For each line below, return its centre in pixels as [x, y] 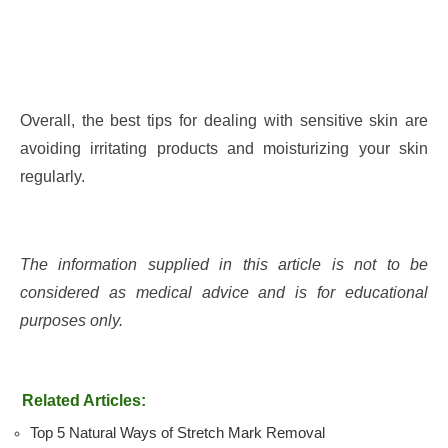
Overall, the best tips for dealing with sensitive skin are [224, 121]
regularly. [52, 177]
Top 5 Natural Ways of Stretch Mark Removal [178, 432]
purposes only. [71, 321]
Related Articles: [83, 400]
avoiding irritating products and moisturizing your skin [224, 149]
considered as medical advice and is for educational [224, 293]
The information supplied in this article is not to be [224, 265]
